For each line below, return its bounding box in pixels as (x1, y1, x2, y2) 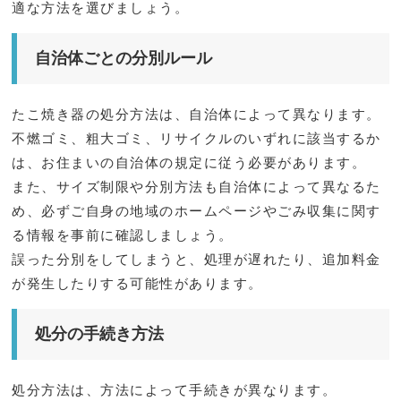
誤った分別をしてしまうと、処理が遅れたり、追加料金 (12, 252, 381, 268)
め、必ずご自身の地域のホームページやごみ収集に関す (12, 203, 381, 219)
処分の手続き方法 (35, 325, 165, 344)
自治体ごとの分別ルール (35, 49, 213, 68)
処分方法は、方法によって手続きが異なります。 (12, 382, 337, 398)
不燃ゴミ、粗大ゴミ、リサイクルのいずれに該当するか (12, 131, 381, 147)
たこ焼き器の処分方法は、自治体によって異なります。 (12, 107, 381, 123)
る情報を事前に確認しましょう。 (12, 227, 234, 243)
